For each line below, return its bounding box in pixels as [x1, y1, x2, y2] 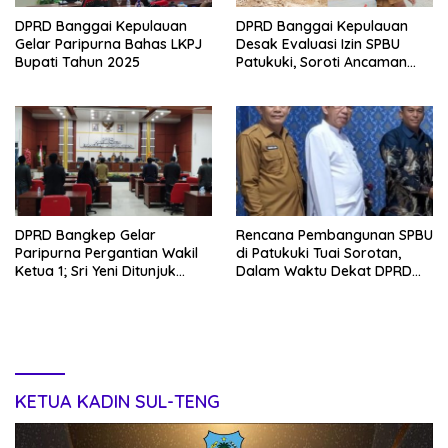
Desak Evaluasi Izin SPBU [236, 34, 400, 53]
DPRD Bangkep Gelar [15, 226, 156, 245]
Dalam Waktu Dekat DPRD [236, 262, 412, 281]
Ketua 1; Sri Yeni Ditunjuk [15, 262, 176, 281]
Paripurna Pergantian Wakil [15, 244, 198, 263]
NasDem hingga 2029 [15, 298, 159, 317]
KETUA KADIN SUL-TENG [15, 390, 220, 414]
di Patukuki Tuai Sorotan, [236, 244, 401, 263]
